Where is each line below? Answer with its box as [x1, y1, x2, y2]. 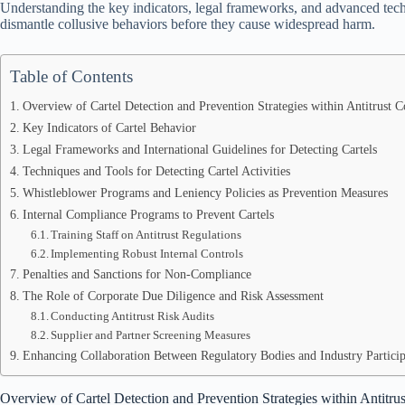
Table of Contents [10, 67, 133, 86]
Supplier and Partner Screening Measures [51, 328, 251, 342]
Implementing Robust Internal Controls [51, 247, 244, 260]
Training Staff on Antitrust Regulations [51, 228, 242, 241]
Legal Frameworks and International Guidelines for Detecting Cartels [22, 142, 377, 156]
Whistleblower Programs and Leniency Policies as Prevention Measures [22, 185, 388, 200]
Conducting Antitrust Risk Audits [51, 309, 215, 323]
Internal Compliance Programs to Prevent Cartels [22, 207, 274, 221]
